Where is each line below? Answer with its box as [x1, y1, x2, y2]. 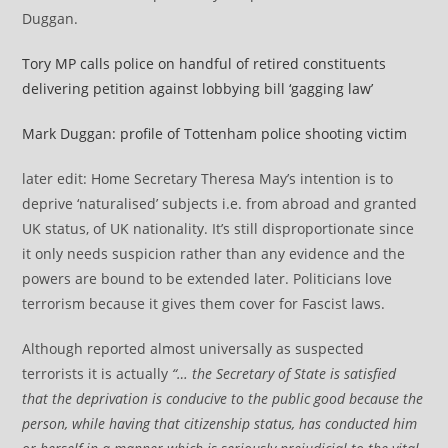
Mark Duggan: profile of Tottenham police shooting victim [22, 124, 408, 143]
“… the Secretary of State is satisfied [172, 364, 397, 383]
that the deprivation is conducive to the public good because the [22, 389, 424, 408]
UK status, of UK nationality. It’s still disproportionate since [22, 219, 415, 238]
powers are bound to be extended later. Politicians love [22, 269, 393, 288]
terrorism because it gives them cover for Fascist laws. [22, 294, 386, 313]
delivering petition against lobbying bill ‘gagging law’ [22, 79, 374, 98]
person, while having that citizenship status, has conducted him [22, 414, 418, 433]
